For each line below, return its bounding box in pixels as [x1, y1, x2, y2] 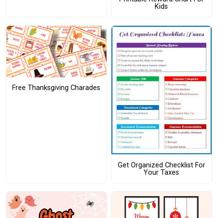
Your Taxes [144, 168, 180, 177]
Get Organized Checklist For [117, 161, 205, 169]
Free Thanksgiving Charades [12, 84, 101, 92]
